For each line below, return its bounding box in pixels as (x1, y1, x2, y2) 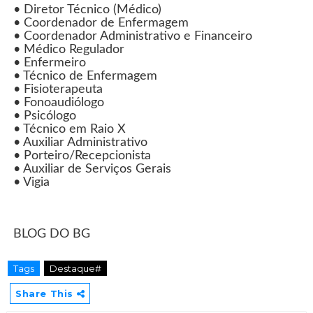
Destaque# (49, 263, 101, 274)
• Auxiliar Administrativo (13, 136, 147, 149)
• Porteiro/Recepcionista (13, 150, 151, 162)
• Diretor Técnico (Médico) (13, 3, 161, 16)
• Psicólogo (13, 110, 76, 122)
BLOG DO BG (13, 228, 90, 240)
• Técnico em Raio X (13, 123, 126, 136)
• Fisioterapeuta (13, 83, 103, 96)
